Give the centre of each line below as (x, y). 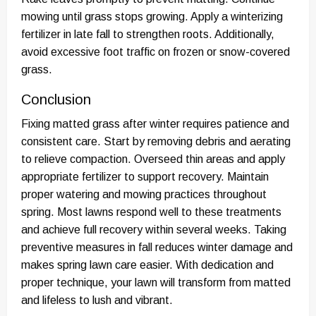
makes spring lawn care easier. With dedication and (147, 265)
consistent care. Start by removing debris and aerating (156, 141)
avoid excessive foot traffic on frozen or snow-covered (156, 51)
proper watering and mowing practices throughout (144, 194)
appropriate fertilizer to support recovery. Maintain (145, 176)
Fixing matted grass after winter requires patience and (155, 123)
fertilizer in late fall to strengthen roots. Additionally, (148, 34)
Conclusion (56, 99)
